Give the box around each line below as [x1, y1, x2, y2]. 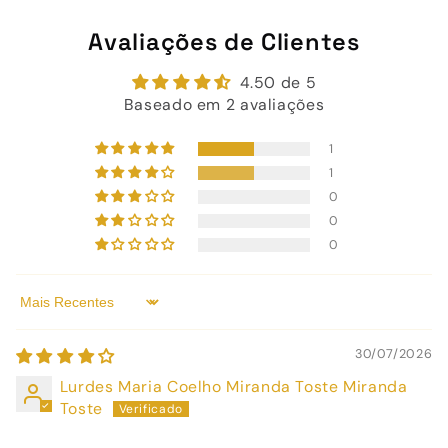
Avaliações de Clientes [88, 27, 360, 58]
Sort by [14, 300, 72, 322]
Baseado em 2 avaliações [123, 94, 325, 116]
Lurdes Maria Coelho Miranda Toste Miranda [59, 376, 408, 398]
